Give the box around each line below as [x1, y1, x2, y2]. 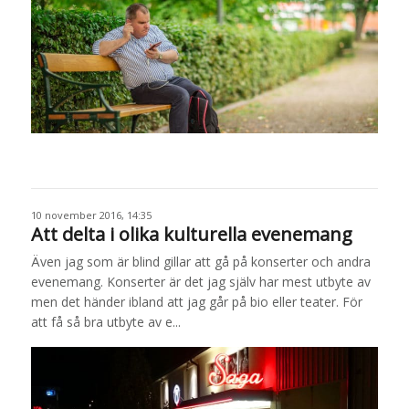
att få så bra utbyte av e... [30, 312, 181, 330]
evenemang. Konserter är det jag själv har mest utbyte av [30, 272, 371, 290]
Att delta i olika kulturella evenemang [30, 221, 352, 246]
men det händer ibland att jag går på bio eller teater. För [30, 292, 362, 310]
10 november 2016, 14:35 [30, 207, 152, 222]
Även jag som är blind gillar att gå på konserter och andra [30, 252, 371, 270]
